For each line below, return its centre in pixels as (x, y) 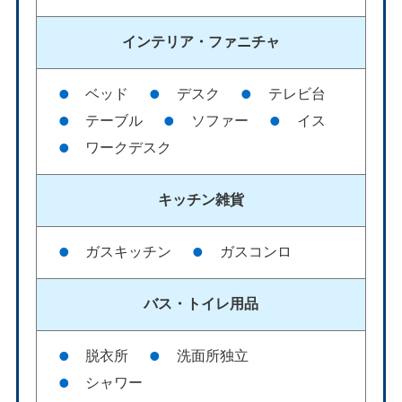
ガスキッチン (129, 251)
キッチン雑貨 (201, 199)
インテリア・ (165, 41)
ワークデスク (129, 147)
